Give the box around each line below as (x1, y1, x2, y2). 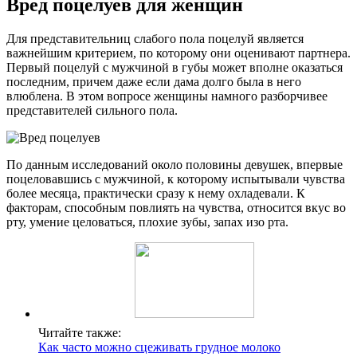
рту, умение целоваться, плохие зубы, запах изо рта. (6, 215, 288, 229)
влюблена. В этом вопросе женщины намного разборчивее (6, 89, 328, 104)
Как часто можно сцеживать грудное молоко (38, 340, 280, 355)
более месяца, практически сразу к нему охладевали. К (6, 186, 305, 201)
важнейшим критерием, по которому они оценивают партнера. (6, 46, 351, 61)
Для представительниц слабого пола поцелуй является (6, 32, 304, 46)
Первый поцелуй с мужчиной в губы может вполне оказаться (6, 61, 343, 75)
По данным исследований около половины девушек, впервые (6, 158, 343, 172)
